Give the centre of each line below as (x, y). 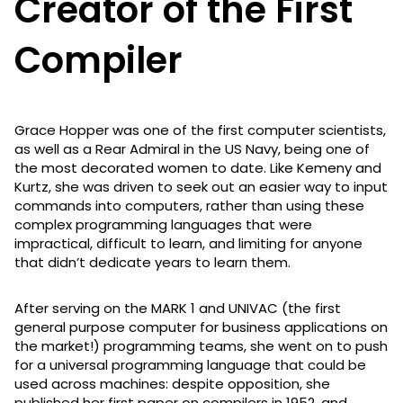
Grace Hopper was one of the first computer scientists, (200, 130)
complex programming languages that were (163, 224)
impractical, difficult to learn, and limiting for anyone (188, 243)
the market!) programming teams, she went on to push (201, 345)
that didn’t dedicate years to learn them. (152, 262)
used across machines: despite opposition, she (172, 383)
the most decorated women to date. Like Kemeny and (198, 167)
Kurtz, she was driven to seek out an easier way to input (201, 186)
